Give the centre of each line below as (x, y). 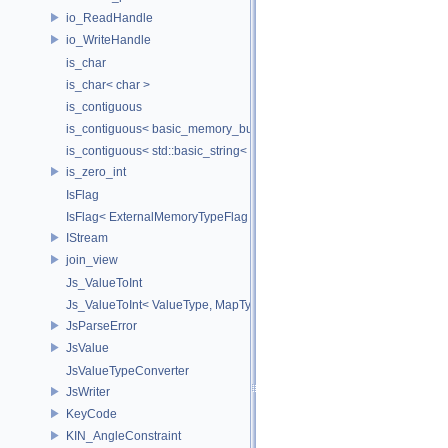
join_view (92, 259)
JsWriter (88, 391)
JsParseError (101, 325)
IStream (87, 237)
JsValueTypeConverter (127, 371)
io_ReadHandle (109, 17)
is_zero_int (96, 171)
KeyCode (91, 413)
